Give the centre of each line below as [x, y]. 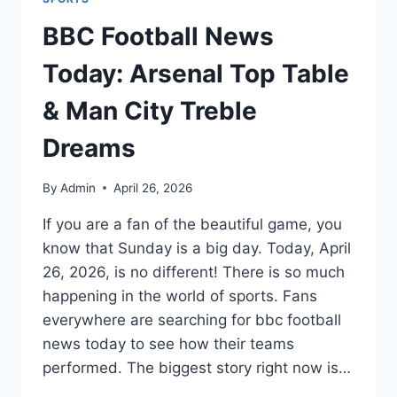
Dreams [89, 148]
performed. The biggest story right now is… [197, 367]
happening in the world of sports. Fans [180, 296]
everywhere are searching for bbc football [192, 319]
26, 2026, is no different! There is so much [194, 272]
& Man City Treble [150, 111]
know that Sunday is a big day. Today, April [197, 248]
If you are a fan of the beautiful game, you [192, 224]
